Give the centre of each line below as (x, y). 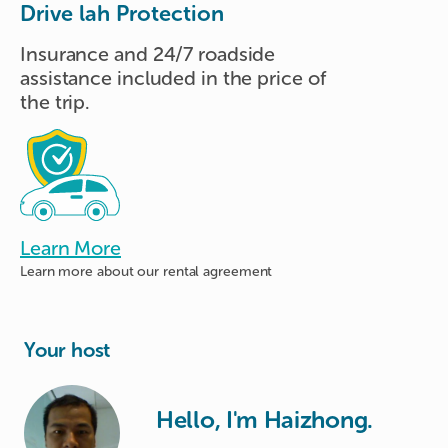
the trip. (55, 101)
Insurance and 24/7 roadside (148, 53)
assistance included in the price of (173, 77)
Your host (67, 349)
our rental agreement (205, 271)
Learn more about (79, 271)
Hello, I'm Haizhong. (264, 419)
